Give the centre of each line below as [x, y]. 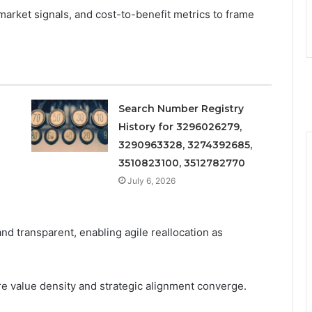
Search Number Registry [181, 108]
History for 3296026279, [180, 126]
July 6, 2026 [151, 180]
